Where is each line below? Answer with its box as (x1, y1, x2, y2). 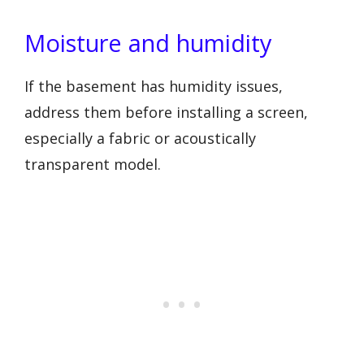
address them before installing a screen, (24, 102, 308, 122)
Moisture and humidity (24, 26, 272, 58)
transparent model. (24, 154, 161, 174)
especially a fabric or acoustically (24, 128, 256, 148)
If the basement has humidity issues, (24, 76, 283, 96)
